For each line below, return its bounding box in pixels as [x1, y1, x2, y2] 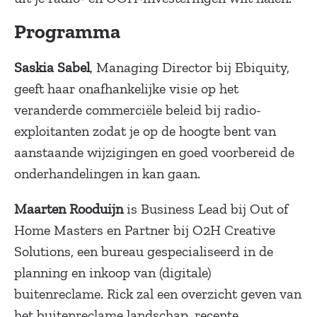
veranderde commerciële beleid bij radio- [14, 101, 261, 119]
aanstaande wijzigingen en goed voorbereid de [14, 144, 294, 161]
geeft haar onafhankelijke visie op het [14, 80, 238, 98]
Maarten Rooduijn [14, 200, 123, 218]
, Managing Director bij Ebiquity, [90, 59, 289, 76]
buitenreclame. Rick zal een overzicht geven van [14, 285, 301, 303]
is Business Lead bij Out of [123, 200, 288, 218]
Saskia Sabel [14, 59, 90, 76]
